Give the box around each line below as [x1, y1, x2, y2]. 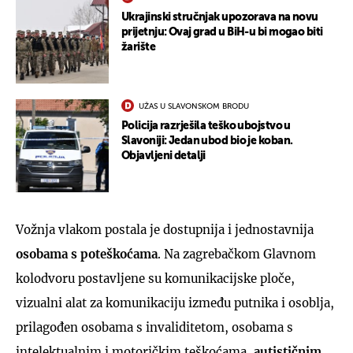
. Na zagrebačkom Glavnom [158, 246, 316, 262]
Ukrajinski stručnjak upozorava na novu [121, 11, 318, 23]
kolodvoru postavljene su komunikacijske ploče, [16, 270, 295, 286]
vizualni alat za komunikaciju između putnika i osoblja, [16, 295, 334, 310]
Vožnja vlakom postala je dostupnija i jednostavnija [16, 221, 314, 237]
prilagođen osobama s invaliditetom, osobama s [16, 319, 293, 335]
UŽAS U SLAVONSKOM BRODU [139, 102, 249, 110]
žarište [121, 41, 156, 53]
